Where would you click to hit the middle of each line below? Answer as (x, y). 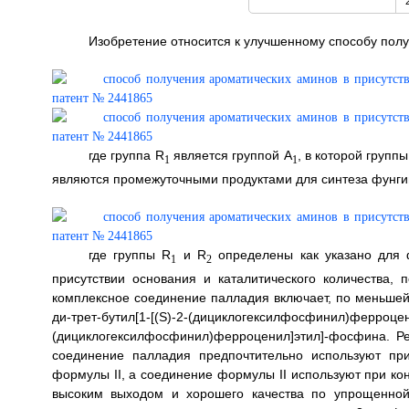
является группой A (231, 155)
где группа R (126, 155)
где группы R (130, 254)
